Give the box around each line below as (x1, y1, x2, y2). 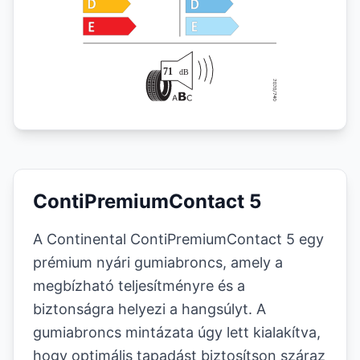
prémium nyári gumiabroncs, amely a (33, 254, 283, 271)
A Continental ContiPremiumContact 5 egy (33, 231, 324, 247)
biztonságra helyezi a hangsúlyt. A (33, 301, 266, 317)
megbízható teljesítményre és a (33, 277, 245, 294)
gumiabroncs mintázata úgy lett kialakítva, (33, 324, 321, 341)
